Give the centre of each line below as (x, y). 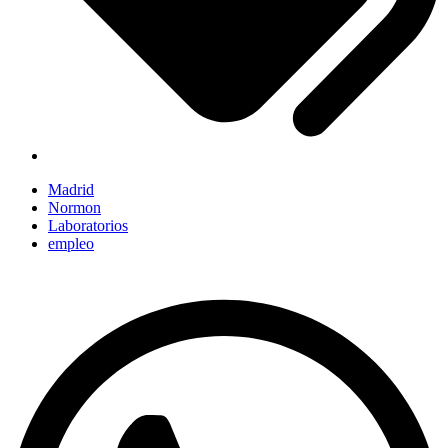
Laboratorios (88, 225)
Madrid (71, 189)
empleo (71, 243)
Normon (74, 207)
